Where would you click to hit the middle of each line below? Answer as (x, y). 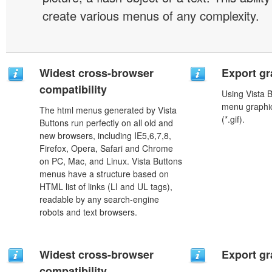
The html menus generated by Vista (108, 110)
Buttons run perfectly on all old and (106, 123)
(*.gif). (233, 119)
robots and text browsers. (88, 212)
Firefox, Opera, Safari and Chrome (106, 148)
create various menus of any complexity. (151, 15)
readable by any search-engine (99, 199)
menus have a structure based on (104, 174)
